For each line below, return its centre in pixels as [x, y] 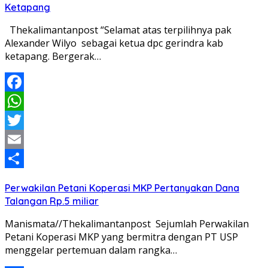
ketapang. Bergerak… [53, 57]
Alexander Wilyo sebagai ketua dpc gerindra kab [114, 43]
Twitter [21, 140]
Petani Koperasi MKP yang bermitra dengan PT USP [121, 237]
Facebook [26, 101]
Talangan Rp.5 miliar [52, 201]
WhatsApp [28, 121]
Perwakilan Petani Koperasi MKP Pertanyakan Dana [122, 188]
